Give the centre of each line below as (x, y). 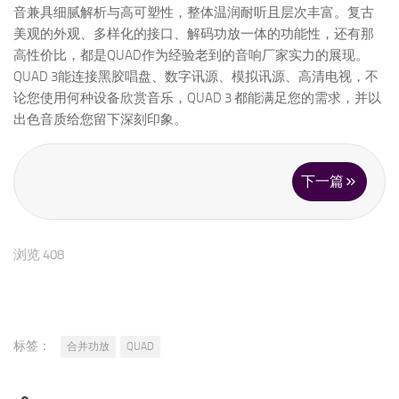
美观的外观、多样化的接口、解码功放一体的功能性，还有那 (194, 33)
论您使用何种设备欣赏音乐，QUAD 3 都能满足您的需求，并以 (197, 98)
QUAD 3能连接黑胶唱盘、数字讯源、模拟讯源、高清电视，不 (196, 76)
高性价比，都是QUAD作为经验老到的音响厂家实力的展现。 (191, 55)
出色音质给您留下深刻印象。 (100, 119)
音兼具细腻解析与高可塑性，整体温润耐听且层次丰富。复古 (194, 12)
